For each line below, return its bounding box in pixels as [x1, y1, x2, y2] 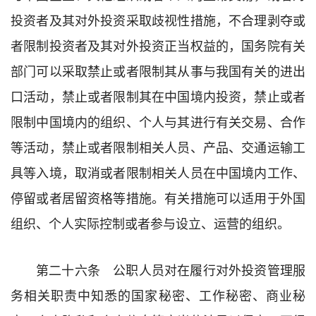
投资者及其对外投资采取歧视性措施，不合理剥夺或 [11, 10, 305, 29]
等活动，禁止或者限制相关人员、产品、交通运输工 [11, 137, 305, 156]
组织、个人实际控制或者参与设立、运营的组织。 [11, 213, 290, 232]
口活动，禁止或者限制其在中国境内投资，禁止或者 [11, 86, 305, 105]
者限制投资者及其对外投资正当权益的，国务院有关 [11, 35, 305, 54]
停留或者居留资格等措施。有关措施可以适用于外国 [11, 188, 305, 207]
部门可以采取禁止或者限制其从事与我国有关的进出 [11, 61, 305, 80]
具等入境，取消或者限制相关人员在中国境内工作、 [11, 162, 305, 181]
